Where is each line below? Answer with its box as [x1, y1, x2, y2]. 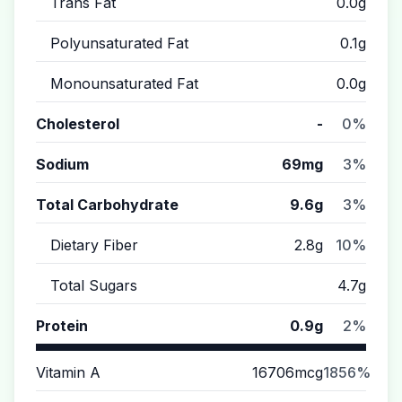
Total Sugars [50, 276, 137, 294]
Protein [36, 317, 88, 335]
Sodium [36, 155, 89, 173]
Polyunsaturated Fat [50, 34, 188, 52]
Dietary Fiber [50, 236, 138, 254]
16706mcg [252, 363, 323, 381]
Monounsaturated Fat [50, 74, 198, 92]
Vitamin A [36, 363, 100, 381]
